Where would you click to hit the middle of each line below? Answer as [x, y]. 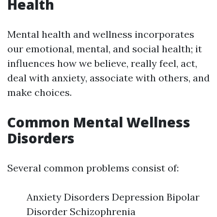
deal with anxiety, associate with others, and [108, 78]
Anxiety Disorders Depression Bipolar [113, 197]
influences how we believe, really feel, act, [102, 63]
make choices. [39, 92]
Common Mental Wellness [99, 122]
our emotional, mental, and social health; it [105, 49]
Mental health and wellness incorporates [101, 34]
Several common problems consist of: [93, 168]
